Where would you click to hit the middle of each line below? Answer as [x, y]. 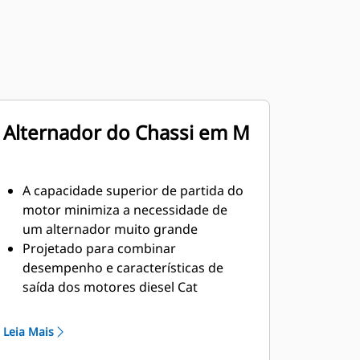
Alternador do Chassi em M [126, 132]
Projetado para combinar [99, 248]
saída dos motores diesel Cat [110, 287]
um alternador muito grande [110, 229]
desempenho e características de [123, 268]
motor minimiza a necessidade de [125, 210]
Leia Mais [28, 331]
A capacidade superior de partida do [133, 190]
